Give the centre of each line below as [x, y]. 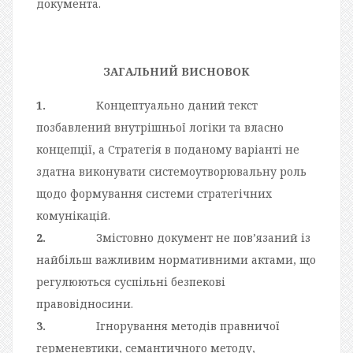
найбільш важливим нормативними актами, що [176, 259]
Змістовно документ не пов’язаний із [203, 237]
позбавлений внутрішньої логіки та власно [160, 127]
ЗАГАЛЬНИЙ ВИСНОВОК [176, 71]
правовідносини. [85, 303]
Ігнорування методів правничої [188, 325]
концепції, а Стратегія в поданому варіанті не [168, 149]
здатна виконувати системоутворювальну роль [171, 171]
